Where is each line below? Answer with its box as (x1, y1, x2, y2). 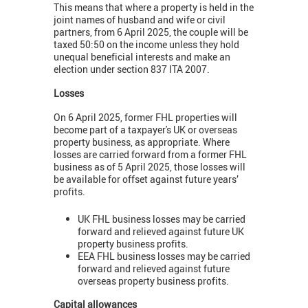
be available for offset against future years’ (54, 172, 239, 186)
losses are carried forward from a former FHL (54, 147, 247, 161)
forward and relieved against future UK (78, 225, 244, 239)
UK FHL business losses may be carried (78, 212, 245, 226)
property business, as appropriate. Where (54, 135, 230, 148)
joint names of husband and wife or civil (54, 12, 225, 26)
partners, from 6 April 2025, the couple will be (54, 25, 248, 38)
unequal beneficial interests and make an (54, 49, 230, 63)
